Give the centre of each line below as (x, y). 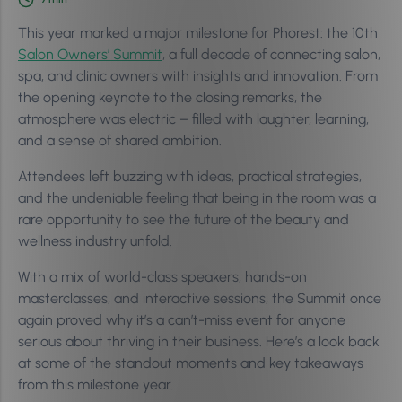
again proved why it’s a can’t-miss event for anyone (182, 320)
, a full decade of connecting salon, (271, 54)
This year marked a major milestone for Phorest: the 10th (198, 33)
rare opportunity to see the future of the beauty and (184, 219)
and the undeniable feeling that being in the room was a (197, 198)
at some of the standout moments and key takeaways (191, 363)
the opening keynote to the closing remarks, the (170, 97)
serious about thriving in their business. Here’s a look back (199, 341)
